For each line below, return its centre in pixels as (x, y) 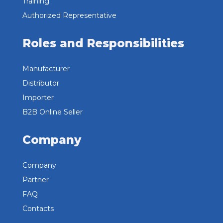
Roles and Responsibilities (103, 43)
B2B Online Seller (52, 112)
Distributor (41, 83)
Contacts (38, 208)
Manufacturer (46, 68)
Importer (38, 97)
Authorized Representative (69, 15)
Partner (35, 179)
